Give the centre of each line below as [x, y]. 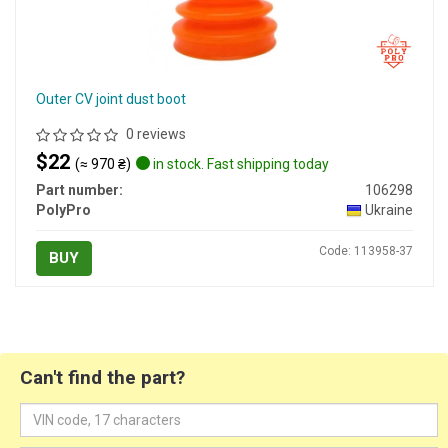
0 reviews [155, 134]
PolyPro [63, 210]
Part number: [79, 190]
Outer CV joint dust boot [110, 99]
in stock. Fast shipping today [239, 164]
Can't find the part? [102, 378]
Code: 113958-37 [365, 251]
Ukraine [388, 210]
